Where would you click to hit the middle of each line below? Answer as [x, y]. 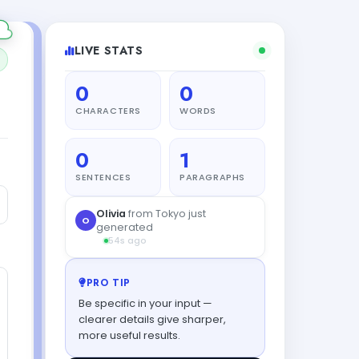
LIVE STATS [109, 50]
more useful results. [129, 335]
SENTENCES [103, 177]
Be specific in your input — [145, 303]
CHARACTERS [108, 111]
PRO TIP [108, 282]
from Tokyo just [166, 214]
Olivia [111, 214]
